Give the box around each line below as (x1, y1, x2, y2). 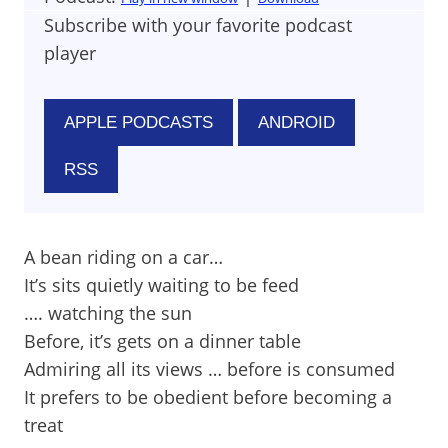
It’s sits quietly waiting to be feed (24, 273, 299, 297)
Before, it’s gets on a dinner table (24, 329, 301, 353)
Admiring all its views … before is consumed (24, 357, 395, 381)
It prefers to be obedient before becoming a (24, 385, 392, 409)
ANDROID (258, 113, 335, 132)
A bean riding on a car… (24, 245, 223, 269)
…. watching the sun (24, 301, 192, 325)
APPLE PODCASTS (64, 113, 213, 132)
